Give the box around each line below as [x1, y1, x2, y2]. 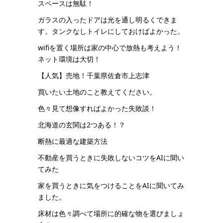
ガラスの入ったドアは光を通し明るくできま [38, 15, 177, 24]
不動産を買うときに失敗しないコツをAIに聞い [38, 153, 184, 162]
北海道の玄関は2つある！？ [38, 120, 125, 129]
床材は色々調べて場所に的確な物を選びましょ [38, 209, 184, 218]
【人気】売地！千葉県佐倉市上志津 [38, 71, 149, 80]
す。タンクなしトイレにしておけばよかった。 [38, 26, 184, 36]
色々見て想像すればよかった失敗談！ [38, 104, 156, 113]
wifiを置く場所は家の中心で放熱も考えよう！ [38, 43, 182, 52]
